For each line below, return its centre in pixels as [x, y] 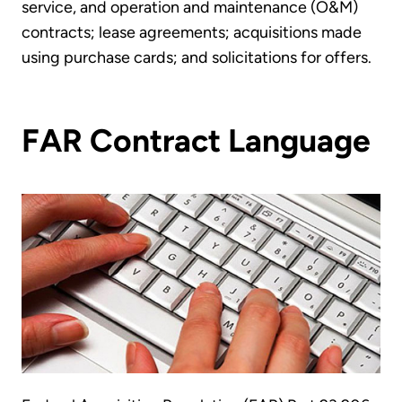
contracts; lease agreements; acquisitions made [192, 33]
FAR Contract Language [196, 140]
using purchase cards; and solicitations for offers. [197, 58]
